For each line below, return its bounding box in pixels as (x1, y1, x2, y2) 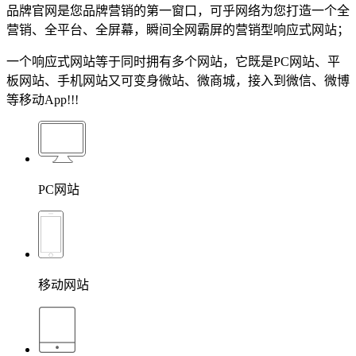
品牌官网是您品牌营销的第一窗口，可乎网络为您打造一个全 (6, 3, 350, 17)
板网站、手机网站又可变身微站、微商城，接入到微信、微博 (6, 73, 350, 87)
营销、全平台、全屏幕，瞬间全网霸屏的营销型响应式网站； (6, 22, 350, 37)
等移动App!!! (6, 92, 79, 106)
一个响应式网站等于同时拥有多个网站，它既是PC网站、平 (6, 54, 340, 68)
